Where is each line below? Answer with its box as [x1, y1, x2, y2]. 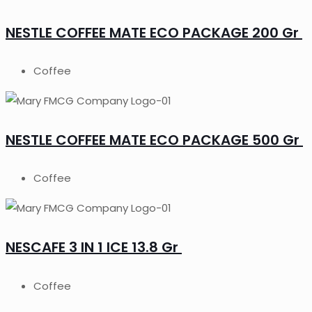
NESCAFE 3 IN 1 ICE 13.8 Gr [6, 237, 182, 257]
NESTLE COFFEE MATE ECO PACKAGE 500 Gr [6, 130, 303, 150]
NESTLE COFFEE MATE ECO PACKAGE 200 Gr [6, 22, 302, 42]
